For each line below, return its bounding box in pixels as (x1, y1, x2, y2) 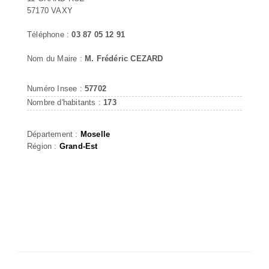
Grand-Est (59, 141, 98, 151)
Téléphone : (27, 29, 72, 39)
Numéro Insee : (27, 83, 85, 93)
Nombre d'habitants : (27, 97, 104, 107)
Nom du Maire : (27, 53, 85, 63)
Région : (27, 141, 59, 151)
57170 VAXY (27, 5, 73, 15)
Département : (27, 129, 80, 139)
